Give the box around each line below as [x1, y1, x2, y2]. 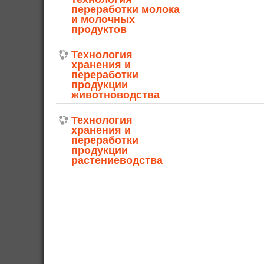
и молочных [71, 13, 135, 25]
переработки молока [71, 3, 180, 15]
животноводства [71, 88, 160, 101]
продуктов [71, 23, 127, 35]
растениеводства [71, 154, 163, 166]
